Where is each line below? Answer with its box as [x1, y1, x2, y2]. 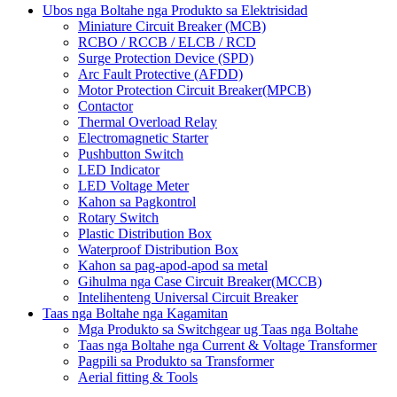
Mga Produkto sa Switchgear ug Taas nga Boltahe [78, 321, 358, 337]
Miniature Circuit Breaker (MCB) [78, 18, 266, 34]
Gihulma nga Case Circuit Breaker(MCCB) [78, 273, 322, 289]
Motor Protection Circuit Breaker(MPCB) [78, 82, 311, 97]
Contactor [78, 97, 133, 113]
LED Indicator [78, 161, 160, 177]
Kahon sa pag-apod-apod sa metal [78, 257, 268, 273]
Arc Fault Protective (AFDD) [78, 66, 243, 82]
